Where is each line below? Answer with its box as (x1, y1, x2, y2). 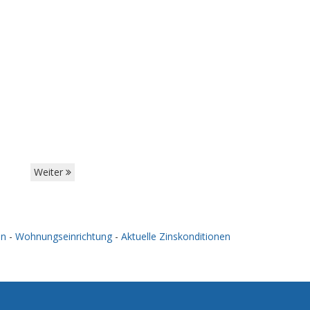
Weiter (34, 165, 66, 179)
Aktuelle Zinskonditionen (121, 230, 230, 243)
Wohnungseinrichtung (15, 230, 112, 243)
